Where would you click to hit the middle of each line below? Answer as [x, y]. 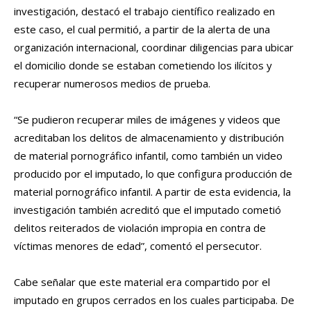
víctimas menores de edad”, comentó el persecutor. [139, 246]
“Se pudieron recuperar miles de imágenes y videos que [147, 120]
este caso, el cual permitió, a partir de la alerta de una [142, 30]
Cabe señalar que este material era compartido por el [142, 282]
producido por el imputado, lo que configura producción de [153, 174]
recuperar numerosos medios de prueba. [112, 84]
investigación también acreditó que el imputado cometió [148, 210]
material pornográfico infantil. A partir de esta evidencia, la [152, 192]
